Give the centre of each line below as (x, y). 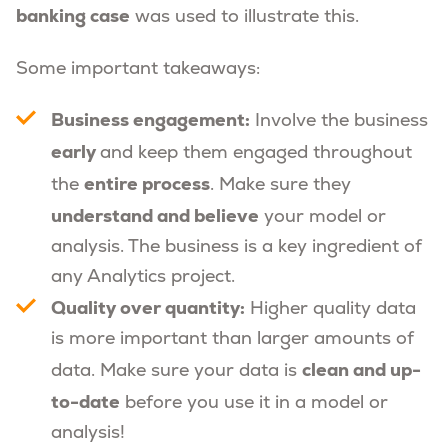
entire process (147, 183)
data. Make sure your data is (176, 371)
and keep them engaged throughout (256, 153)
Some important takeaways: (138, 69)
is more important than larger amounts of (232, 339)
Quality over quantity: (148, 307)
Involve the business (339, 121)
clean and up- (361, 369)
